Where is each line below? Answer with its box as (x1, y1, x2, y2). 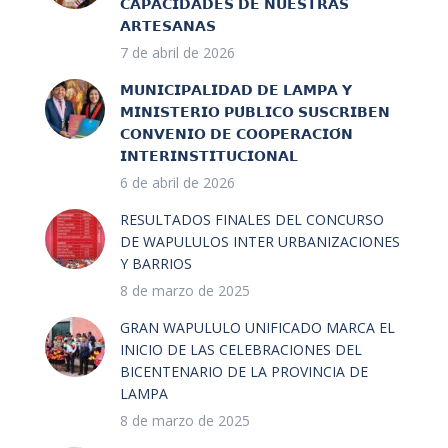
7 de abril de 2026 (120, 43, 235, 63)
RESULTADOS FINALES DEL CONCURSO (120, 210, 384, 230)
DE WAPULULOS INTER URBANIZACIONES (120, 232, 400, 252)
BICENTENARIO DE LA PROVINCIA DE (120, 362, 368, 382)
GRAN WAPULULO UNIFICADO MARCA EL (120, 318, 395, 338)
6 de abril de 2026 (120, 173, 235, 193)
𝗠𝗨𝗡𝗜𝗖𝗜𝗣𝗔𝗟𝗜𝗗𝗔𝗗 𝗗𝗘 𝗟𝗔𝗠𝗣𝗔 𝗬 (120, 80, 352, 100)
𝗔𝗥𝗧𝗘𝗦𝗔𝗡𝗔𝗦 (120, 16, 216, 36)
